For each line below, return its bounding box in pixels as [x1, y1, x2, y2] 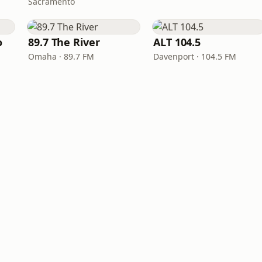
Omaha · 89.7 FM [28, 51, 94, 62]
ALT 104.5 [153, 35, 201, 49]
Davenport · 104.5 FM [153, 51, 236, 62]
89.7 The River [28, 35, 100, 49]
